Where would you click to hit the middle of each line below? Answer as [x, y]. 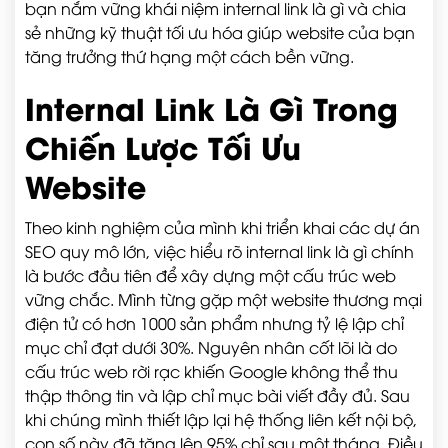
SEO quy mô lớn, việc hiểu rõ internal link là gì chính [219, 251]
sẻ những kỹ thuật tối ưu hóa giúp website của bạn [220, 32]
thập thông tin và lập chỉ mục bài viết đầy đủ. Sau [217, 395]
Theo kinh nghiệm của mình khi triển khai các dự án [222, 227]
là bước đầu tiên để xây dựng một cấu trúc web [210, 275]
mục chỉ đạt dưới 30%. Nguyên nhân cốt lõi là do [211, 347]
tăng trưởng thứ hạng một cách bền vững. [189, 56]
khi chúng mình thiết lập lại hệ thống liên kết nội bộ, [221, 419]
